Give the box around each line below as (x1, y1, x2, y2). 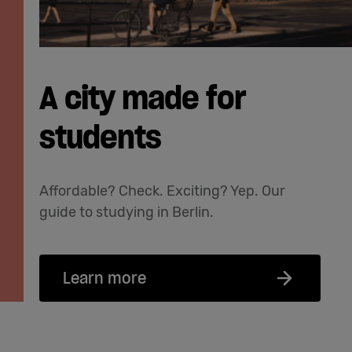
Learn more (63, 267, 146, 288)
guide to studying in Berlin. (39, 203, 214, 221)
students (39, 116, 161, 157)
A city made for (39, 77, 246, 118)
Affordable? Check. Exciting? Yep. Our (39, 181, 285, 200)
